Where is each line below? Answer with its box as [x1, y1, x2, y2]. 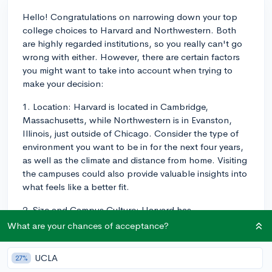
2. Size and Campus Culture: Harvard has [22, 203, 191, 216]
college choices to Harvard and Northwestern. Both [22, 24, 236, 36]
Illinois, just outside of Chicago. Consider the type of [22, 127, 239, 139]
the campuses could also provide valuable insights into [22, 167, 247, 179]
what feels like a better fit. [22, 180, 129, 192]
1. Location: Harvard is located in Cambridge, [22, 100, 208, 112]
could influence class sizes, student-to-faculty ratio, [22, 243, 234, 256]
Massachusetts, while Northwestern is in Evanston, [22, 114, 232, 126]
